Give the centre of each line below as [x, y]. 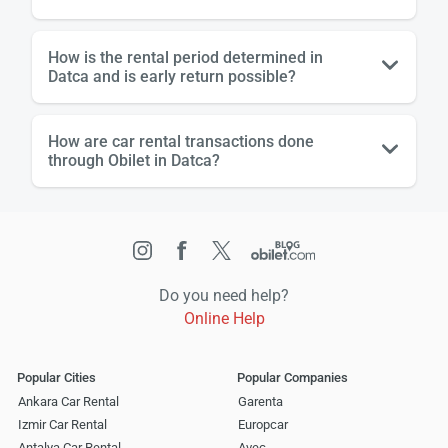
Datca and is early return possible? [172, 76]
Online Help [224, 318]
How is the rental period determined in [185, 57]
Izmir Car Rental [62, 424]
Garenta [260, 401]
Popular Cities [56, 377]
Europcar [262, 424]
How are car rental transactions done [181, 141]
